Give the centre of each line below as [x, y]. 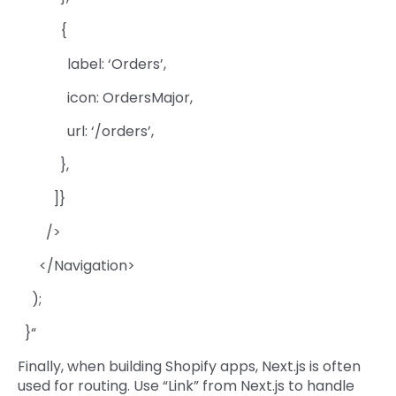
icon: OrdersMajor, [105, 97]
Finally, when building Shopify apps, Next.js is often [189, 366]
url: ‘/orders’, [86, 131]
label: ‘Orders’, [92, 64]
